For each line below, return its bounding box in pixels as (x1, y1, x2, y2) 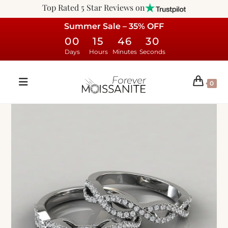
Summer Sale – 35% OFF (64, 21, 164, 31)
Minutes (112, 47, 137, 55)
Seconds (139, 47, 165, 55)
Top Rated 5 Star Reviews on (42, 2, 145, 13)
